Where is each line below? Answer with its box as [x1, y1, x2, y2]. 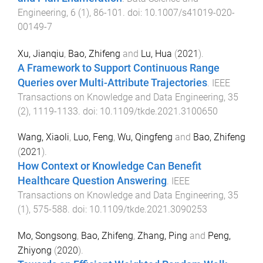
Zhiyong [18, 245, 52, 257]
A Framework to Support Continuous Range [18, 62, 220, 74]
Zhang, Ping [137, 230, 187, 242]
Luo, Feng [73, 131, 113, 143]
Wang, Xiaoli [18, 131, 69, 143]
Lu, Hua [141, 48, 172, 59]
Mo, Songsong [18, 230, 77, 242]
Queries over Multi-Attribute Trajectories [18, 76, 207, 89]
